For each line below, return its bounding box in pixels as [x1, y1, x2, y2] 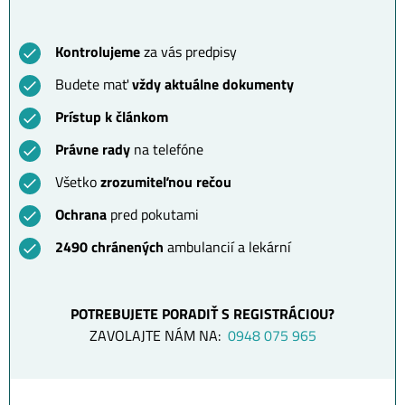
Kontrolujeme [55, 41, 140, 62]
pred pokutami [107, 203, 199, 225]
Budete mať [55, 73, 132, 95]
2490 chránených [55, 236, 164, 258]
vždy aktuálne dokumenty [132, 73, 294, 95]
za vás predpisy [140, 41, 237, 62]
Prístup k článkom [55, 106, 168, 127]
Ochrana [55, 203, 107, 225]
